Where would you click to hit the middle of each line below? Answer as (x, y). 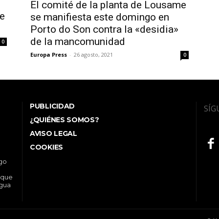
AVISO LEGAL (54, 134)
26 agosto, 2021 (93, 55)
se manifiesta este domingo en (100, 17)
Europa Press (49, 55)
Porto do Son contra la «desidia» (104, 30)
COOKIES (46, 147)
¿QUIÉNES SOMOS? (65, 120)
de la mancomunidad (78, 42)
